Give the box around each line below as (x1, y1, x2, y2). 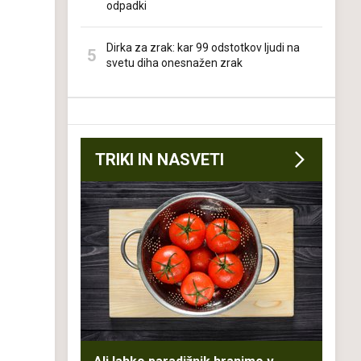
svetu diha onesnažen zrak (106, 56, 243, 69)
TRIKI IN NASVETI (95, 150, 224, 169)
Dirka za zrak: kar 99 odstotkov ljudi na (106, 41, 300, 54)
